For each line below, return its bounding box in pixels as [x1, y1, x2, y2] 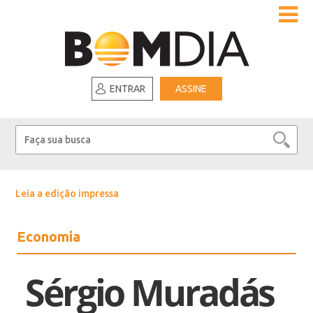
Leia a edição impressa [15, 188, 119, 199]
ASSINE [175, 83, 207, 94]
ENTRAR [109, 83, 145, 94]
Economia [17, 228, 81, 245]
